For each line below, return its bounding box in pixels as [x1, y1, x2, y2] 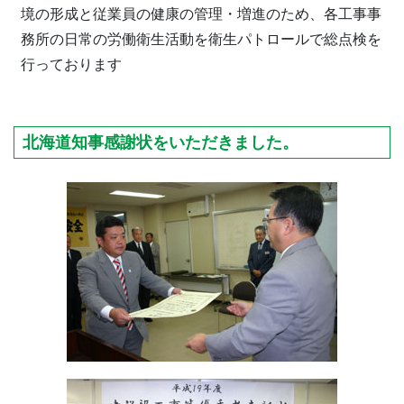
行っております [21, 57, 122, 73]
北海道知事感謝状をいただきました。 [23, 133, 298, 151]
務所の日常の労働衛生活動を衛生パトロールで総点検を [21, 32, 381, 48]
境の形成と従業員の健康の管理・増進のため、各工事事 [21, 6, 381, 23]
